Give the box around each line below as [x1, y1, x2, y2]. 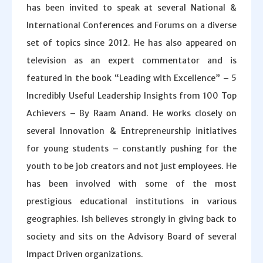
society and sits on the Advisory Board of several [26, 231, 237, 242]
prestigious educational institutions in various [26, 196, 237, 207]
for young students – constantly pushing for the [26, 143, 237, 154]
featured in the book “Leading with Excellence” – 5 [26, 73, 237, 83]
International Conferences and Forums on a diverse [26, 20, 237, 31]
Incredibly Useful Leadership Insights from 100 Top [26, 90, 237, 101]
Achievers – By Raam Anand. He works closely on [26, 108, 237, 119]
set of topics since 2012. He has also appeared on [26, 38, 237, 48]
